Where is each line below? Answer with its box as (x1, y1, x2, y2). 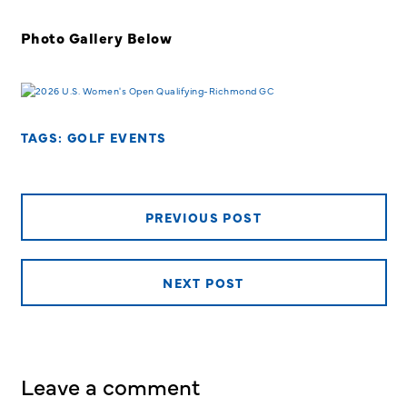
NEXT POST (163, 273, 244, 292)
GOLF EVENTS (66, 127, 167, 146)
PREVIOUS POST (144, 207, 263, 226)
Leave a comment (20, 370, 200, 401)
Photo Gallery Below (20, 26, 172, 47)
